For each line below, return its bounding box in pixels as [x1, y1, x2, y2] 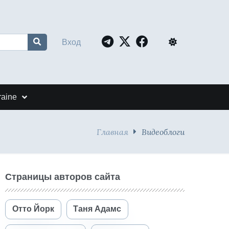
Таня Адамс [73, 204, 122, 214]
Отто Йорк [12, 204, 54, 214]
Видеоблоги [142, 126, 185, 137]
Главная [97, 126, 128, 137]
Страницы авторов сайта [5, 172, 120, 182]
